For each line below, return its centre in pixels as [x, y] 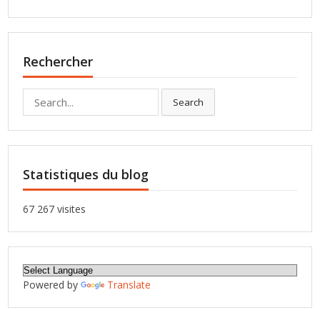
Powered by [52, 285]
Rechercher [58, 62]
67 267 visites [55, 209]
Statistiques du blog [86, 175]
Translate [129, 285]
